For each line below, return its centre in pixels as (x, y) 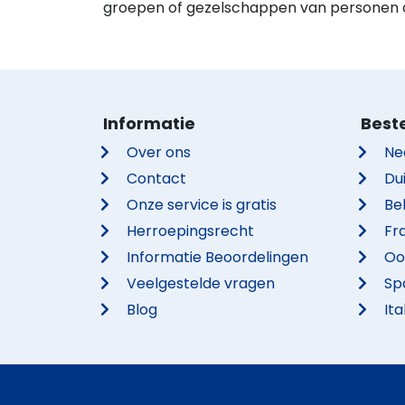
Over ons (159, 152)
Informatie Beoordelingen (218, 257)
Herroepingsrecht (191, 231)
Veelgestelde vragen (201, 283)
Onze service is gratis (202, 205)
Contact (157, 179)
